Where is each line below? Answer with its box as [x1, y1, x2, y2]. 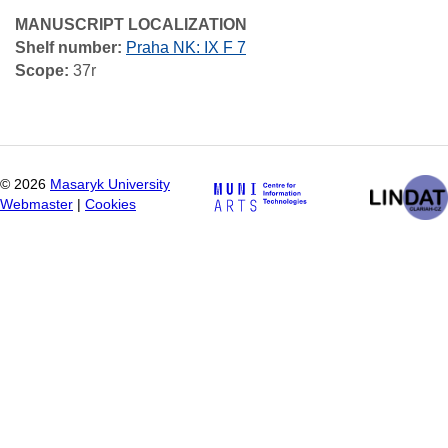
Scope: [15, 61, 73, 79]
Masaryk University [50, 177, 170, 193]
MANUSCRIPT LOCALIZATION [15, 15, 247, 33]
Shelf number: [15, 38, 126, 56]
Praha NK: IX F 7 [126, 38, 246, 56]
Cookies [85, 197, 136, 213]
